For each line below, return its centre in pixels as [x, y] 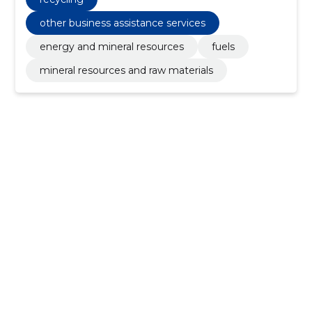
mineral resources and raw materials [126, 70]
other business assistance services [122, 23]
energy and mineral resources [111, 46]
